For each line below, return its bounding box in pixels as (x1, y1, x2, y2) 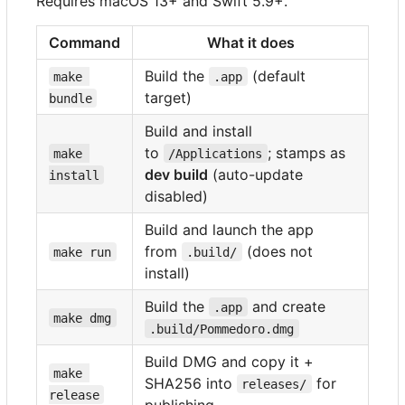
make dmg (53, 310, 112, 325)
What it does (206, 33, 295, 52)
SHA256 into (145, 373, 237, 392)
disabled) (145, 186, 208, 205)
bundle (49, 90, 92, 106)
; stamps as (267, 143, 345, 162)
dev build (145, 165, 208, 184)
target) (145, 88, 192, 107)
